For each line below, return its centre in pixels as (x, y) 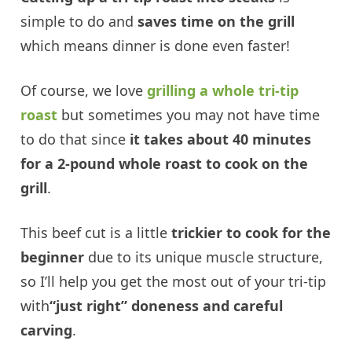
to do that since (75, 139)
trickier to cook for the (251, 233)
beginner (53, 257)
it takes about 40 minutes (221, 139)
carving (47, 330)
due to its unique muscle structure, (204, 257)
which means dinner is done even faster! (156, 46)
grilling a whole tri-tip (223, 91)
